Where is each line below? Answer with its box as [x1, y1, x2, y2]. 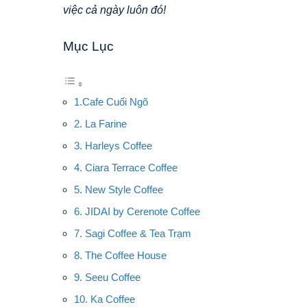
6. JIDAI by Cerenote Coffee [74, 205, 200, 217]
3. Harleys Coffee [74, 139, 152, 151]
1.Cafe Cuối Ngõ [74, 95, 148, 108]
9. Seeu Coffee [74, 271, 140, 283]
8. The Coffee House [74, 249, 167, 261]
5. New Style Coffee [74, 183, 163, 195]
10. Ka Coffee [74, 293, 135, 305]
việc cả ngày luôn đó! [63, 3, 166, 16]
